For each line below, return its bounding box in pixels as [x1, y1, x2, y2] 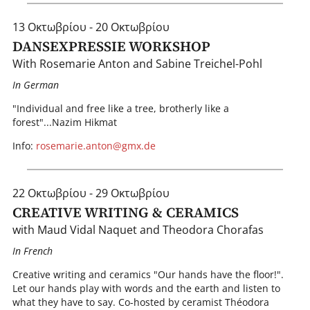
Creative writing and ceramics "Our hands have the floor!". [12, 268, 284, 282]
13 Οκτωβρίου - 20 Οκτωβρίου [12, 19, 170, 35]
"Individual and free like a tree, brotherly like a [12, 102, 229, 116]
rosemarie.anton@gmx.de [35, 139, 156, 153]
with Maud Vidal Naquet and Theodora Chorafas [12, 222, 264, 238]
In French [12, 244, 53, 257]
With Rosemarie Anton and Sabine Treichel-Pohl [12, 56, 262, 72]
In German [12, 77, 59, 91]
